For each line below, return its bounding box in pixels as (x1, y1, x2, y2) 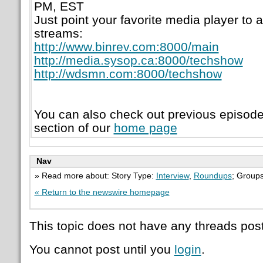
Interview (156, 171, 189, 180)
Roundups (193, 171, 232, 180)
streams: (33, 26, 83, 40)
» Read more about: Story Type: (34, 171, 156, 180)
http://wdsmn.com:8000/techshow (33, 66, 222, 80)
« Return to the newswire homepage (34, 187, 170, 197)
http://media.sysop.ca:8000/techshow (33, 53, 243, 67)
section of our (33, 120, 114, 134)
